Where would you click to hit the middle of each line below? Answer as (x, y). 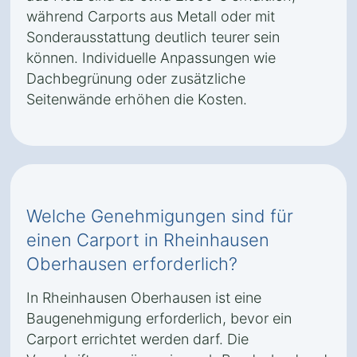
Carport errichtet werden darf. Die (137, 339)
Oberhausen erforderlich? (132, 264)
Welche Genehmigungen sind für (160, 216)
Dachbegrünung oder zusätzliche (136, 78)
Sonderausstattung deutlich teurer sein (153, 37)
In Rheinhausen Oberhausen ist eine (144, 298)
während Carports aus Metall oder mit (151, 16)
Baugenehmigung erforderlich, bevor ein (159, 318)
